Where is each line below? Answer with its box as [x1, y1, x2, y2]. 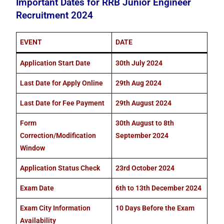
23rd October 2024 [115, 164, 175, 172]
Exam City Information [20, 204, 91, 212]
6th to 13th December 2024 [115, 184, 202, 192]
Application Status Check [20, 164, 100, 172]
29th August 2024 [115, 99, 172, 107]
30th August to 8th [115, 119, 174, 127]
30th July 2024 [115, 59, 163, 67]
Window [20, 144, 45, 152]
